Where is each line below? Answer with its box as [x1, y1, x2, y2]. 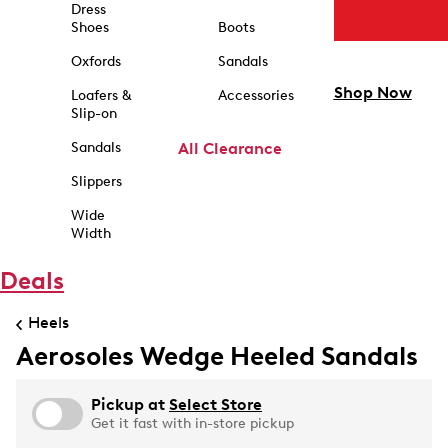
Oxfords [70, 53, 121, 70]
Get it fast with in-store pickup [91, 415, 294, 432]
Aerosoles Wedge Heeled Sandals [16, 340, 418, 372]
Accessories [217, 87, 294, 104]
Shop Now [333, 83, 412, 103]
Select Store [169, 395, 262, 414]
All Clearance [177, 139, 282, 158]
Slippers [70, 173, 122, 190]
